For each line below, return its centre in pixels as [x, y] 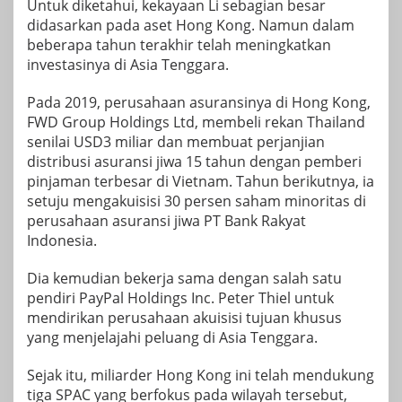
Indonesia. [62, 240]
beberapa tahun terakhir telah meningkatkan [179, 44]
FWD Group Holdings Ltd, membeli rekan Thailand [196, 122]
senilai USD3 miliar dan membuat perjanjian [176, 141]
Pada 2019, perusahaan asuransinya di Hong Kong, [199, 102]
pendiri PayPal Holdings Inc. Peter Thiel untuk [180, 297]
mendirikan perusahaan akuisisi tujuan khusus [184, 317]
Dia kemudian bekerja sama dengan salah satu [184, 278]
